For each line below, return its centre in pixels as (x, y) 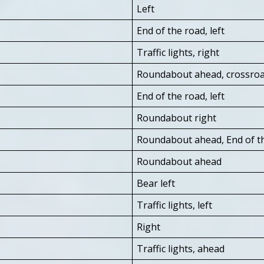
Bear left (156, 183)
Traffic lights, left (174, 205)
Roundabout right (176, 118)
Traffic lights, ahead (181, 248)
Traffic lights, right (178, 52)
